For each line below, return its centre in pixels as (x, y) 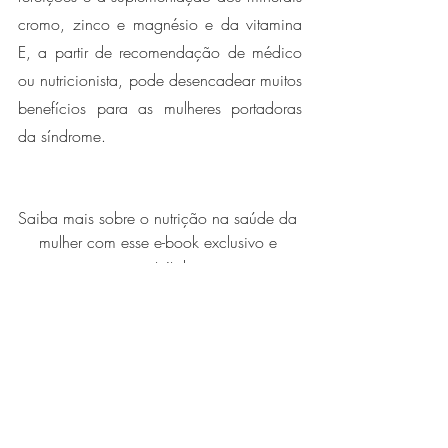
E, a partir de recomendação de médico (160, 51)
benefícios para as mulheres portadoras (160, 107)
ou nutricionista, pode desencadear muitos (160, 79)
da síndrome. (64, 135)
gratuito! (160, 265)
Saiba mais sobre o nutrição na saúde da (160, 217)
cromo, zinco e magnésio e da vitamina (160, 23)
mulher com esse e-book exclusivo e (160, 241)
